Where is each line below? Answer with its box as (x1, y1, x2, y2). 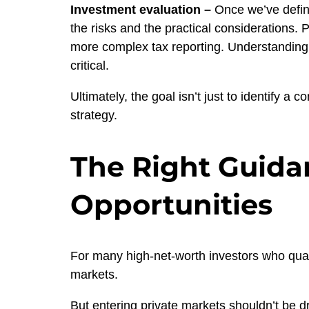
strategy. (70, 108, 117, 123)
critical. (70, 59, 109, 73)
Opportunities (70, 188, 272, 222)
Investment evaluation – (70, 3, 211, 17)
